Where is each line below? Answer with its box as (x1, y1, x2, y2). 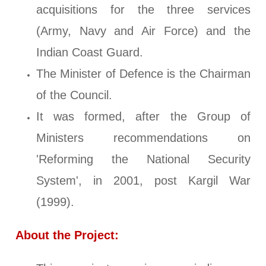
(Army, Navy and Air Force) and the (36, 24, 251, 38)
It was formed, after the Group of (36, 110, 251, 123)
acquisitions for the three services (36, 3, 251, 17)
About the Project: (15, 229, 119, 242)
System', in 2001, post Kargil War (36, 174, 251, 188)
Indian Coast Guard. (36, 46, 144, 59)
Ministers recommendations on (36, 131, 251, 145)
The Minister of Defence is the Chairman (36, 67, 251, 81)
